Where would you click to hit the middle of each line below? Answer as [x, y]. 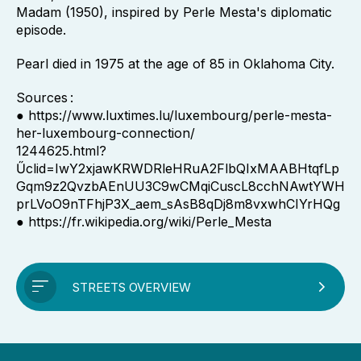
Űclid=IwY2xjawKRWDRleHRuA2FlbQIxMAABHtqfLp [178, 168]
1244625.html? [61, 151]
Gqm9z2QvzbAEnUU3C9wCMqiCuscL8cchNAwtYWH [180, 186]
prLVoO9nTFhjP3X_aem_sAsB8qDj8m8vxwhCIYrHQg [178, 204]
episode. [41, 30]
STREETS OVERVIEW [132, 287]
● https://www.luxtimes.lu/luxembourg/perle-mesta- [174, 115]
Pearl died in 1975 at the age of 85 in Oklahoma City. [175, 64]
